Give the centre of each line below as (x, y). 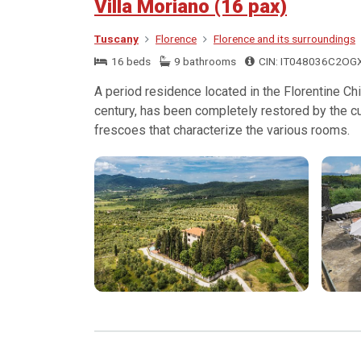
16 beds (129, 62)
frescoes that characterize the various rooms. (222, 131)
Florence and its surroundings (284, 39)
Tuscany (116, 39)
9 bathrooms (204, 62)
